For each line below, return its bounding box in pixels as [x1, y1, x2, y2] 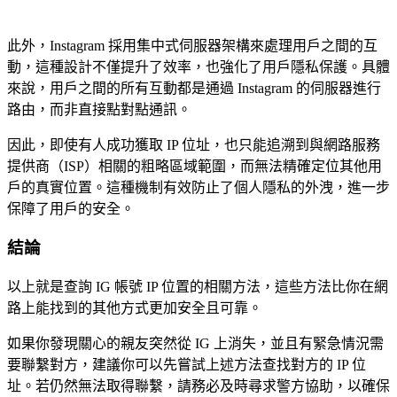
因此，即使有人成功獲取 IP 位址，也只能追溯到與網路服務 [7, 136, 380, 152]
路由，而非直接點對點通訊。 [7, 101, 191, 117]
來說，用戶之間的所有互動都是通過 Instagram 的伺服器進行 [7, 80, 381, 96]
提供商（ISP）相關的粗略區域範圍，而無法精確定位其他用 [7, 158, 382, 174]
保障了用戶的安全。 [7, 200, 135, 216]
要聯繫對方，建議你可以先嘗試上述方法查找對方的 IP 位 [7, 356, 366, 372]
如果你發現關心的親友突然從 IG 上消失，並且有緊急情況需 [7, 335, 384, 351]
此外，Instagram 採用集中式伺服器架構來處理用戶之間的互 [7, 37, 378, 53]
